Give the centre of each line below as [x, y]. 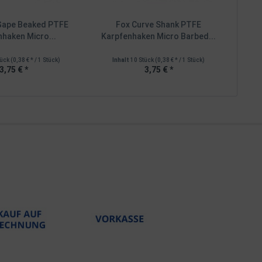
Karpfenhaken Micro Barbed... [159, 36]
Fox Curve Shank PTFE [159, 24]
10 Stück [143, 60]
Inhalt [122, 60]
